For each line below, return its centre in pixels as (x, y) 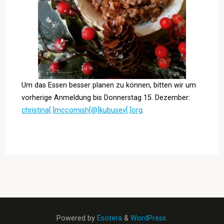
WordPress (148, 218)
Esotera (108, 218)
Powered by (76, 218)
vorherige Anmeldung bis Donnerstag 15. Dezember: (105, 98)
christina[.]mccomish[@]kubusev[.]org (82, 110)
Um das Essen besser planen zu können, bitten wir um (108, 85)
